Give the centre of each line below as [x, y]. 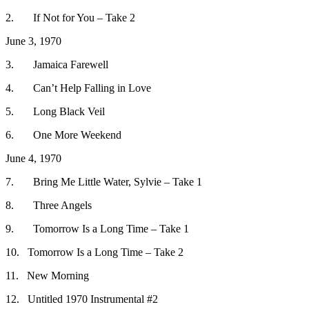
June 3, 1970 [33, 41]
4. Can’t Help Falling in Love [78, 88]
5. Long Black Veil [55, 111]
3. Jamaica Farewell [57, 64]
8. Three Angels [49, 205]
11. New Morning [47, 275]
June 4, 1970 [33, 158]
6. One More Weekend [63, 134]
